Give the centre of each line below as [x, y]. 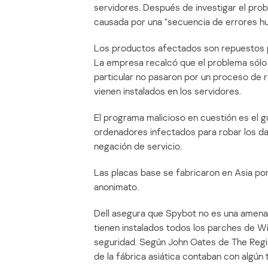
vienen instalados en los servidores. [167, 91]
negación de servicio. [138, 146]
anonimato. [116, 187]
